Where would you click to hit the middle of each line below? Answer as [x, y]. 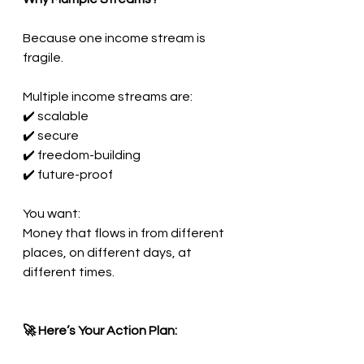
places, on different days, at [108, 252]
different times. [69, 272]
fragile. [43, 57]
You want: [52, 213]
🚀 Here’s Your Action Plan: [100, 330]
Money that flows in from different [125, 233]
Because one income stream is [115, 38]
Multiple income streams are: [108, 96]
